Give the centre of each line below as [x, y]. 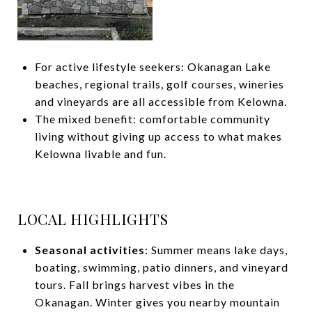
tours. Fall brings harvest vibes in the [134, 284]
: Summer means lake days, [216, 249]
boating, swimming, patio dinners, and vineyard [161, 267]
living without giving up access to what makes [158, 136]
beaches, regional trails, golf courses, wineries [159, 84]
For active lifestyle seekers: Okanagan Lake [153, 66]
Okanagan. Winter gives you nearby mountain [157, 302]
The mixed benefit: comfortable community [152, 118]
